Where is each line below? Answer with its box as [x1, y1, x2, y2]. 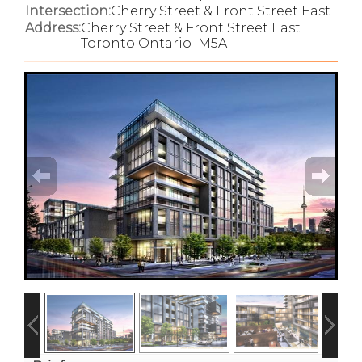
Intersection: [25, 3, 111, 19]
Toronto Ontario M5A [81, 36, 227, 51]
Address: [25, 20, 81, 36]
